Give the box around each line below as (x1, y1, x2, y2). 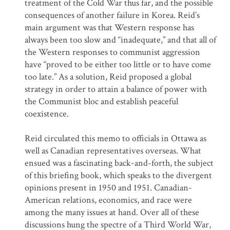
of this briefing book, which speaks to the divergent (25, 169, 212, 182)
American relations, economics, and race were (25, 194, 192, 206)
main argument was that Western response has (25, 22, 194, 34)
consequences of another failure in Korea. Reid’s (25, 9, 200, 22)
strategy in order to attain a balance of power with (25, 83, 207, 95)
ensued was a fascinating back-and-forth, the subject (25, 157, 214, 169)
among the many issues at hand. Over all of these (25, 206, 199, 219)
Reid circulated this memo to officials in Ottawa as (25, 132, 206, 145)
